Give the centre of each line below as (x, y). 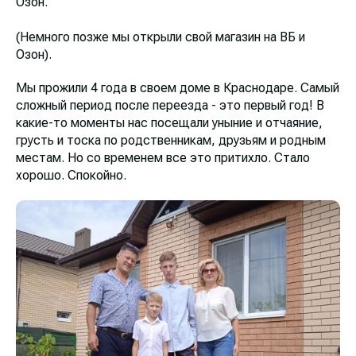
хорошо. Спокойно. (71, 176)
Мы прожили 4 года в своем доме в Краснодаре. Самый (178, 88)
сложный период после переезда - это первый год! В (170, 106)
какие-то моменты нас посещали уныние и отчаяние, (169, 123)
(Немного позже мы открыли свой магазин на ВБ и (161, 37)
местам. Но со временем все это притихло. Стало (163, 158)
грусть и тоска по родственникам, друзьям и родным (171, 141)
